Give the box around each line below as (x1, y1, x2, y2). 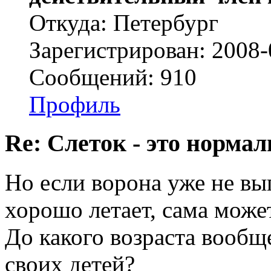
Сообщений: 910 (29, 64, 197, 90)
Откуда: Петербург (29, 9, 218, 36)
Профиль (29, 91, 120, 117)
